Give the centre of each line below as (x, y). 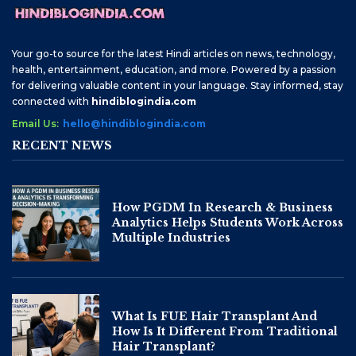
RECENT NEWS (62, 145)
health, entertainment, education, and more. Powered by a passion (174, 69)
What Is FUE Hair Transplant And (215, 317)
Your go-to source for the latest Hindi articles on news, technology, (174, 53)
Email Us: (35, 123)
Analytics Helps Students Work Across (228, 223)
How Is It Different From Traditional (225, 332)
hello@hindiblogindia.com (134, 123)
